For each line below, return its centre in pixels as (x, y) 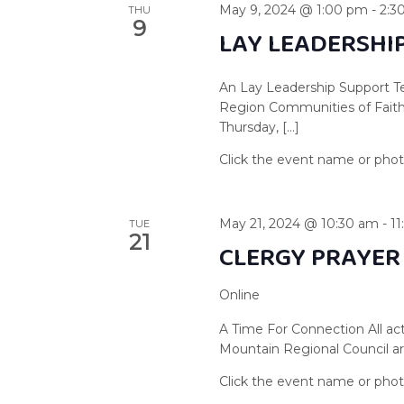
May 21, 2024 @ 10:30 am (299, 223)
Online (240, 294)
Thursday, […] (260, 127)
